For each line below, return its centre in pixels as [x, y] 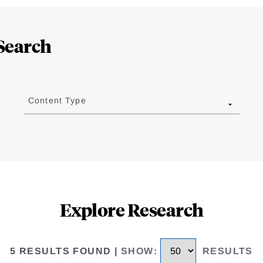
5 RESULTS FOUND [61, 251]
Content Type [57, 101]
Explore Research [131, 209]
